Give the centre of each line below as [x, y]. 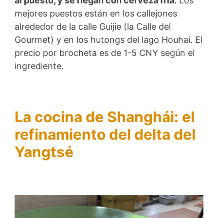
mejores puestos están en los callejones [96, 13]
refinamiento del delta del [105, 135]
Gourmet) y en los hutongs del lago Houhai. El [109, 39]
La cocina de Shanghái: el [105, 117]
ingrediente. [39, 66]
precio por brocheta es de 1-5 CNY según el [105, 53]
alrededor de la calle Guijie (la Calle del [93, 26]
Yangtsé [44, 152]
